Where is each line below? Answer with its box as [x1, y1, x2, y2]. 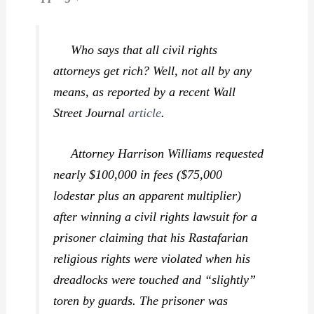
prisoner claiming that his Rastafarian [53, 231, 249, 245]
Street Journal [53, 105, 129, 120]
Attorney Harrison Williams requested [53, 146, 264, 161]
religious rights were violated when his [53, 252, 251, 266]
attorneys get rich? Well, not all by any [53, 63, 252, 78]
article [128, 105, 162, 120]
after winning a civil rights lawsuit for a [53, 210, 258, 224]
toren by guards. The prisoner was [53, 294, 228, 308]
